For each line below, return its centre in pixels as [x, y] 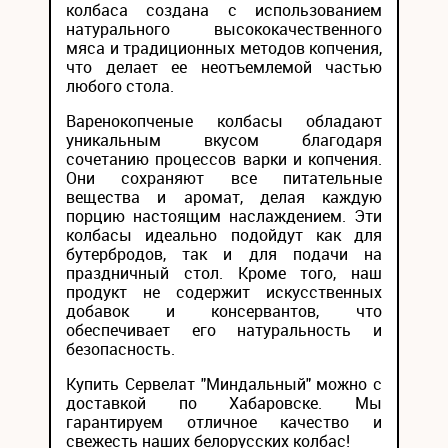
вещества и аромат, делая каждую [224, 197]
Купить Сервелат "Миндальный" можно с [224, 384]
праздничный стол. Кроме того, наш [224, 273]
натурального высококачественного [224, 29]
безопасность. [120, 349]
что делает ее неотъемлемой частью [224, 67]
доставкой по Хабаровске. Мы [224, 403]
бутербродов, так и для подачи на [224, 254]
